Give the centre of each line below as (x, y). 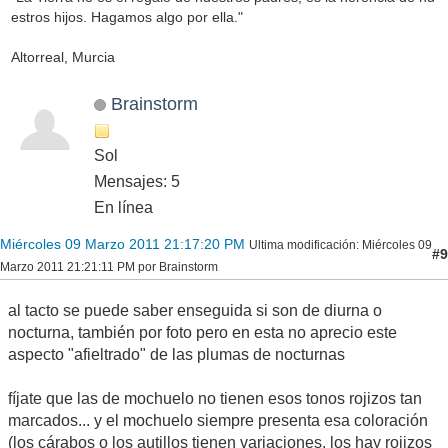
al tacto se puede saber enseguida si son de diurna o (195, 310)
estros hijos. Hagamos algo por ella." (126, 16)
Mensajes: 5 (137, 181)
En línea (123, 207)
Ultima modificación (302, 244)
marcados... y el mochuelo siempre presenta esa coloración (218, 420)
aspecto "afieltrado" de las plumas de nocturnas (176, 354)
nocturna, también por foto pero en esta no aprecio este (202, 332)
